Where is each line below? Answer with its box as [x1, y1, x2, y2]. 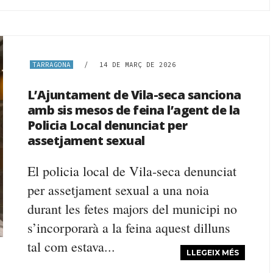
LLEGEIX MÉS [186, 248, 239, 257]
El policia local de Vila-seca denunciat [27, 162, 236, 180]
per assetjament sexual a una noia [27, 181, 209, 199]
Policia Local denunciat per [27, 117, 188, 133]
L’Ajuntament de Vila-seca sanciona [27, 87, 241, 103]
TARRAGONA [32, 60, 71, 69]
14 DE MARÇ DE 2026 [99, 60, 176, 69]
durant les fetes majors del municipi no [27, 200, 237, 218]
